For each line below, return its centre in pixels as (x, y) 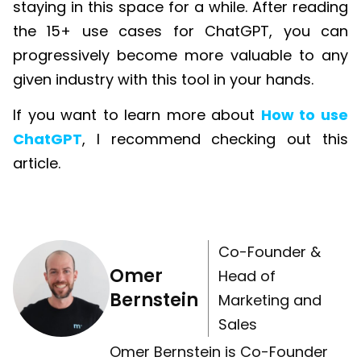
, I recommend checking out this (215, 139)
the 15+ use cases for (109, 31)
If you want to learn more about (137, 115)
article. (37, 163)
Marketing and (270, 300)
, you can (309, 31)
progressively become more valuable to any (180, 55)
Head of (247, 276)
